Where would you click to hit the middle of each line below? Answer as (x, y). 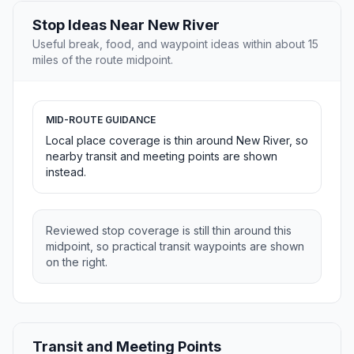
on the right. (77, 262)
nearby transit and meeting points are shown (162, 156)
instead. (66, 172)
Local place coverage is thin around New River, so (177, 141)
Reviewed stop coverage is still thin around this (169, 231)
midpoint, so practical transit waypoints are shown (175, 247)
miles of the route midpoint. (103, 60)
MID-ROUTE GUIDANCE (101, 120)
